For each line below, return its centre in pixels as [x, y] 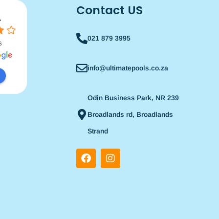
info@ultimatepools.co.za [128, 68]
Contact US [109, 10]
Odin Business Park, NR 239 [133, 98]
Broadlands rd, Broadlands [130, 114]
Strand [98, 131]
